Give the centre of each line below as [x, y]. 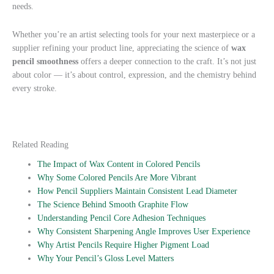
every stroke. [35, 89]
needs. [23, 7]
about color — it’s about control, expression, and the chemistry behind [134, 75]
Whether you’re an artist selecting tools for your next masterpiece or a [134, 35]
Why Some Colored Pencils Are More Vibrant [117, 177]
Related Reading [40, 145]
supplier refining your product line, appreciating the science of [122, 48]
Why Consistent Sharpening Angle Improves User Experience [144, 231]
